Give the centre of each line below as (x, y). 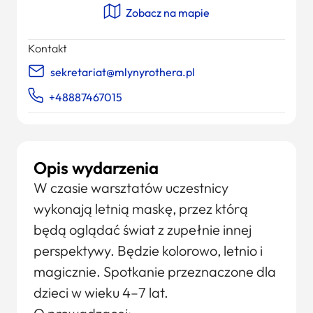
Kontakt (48, 48)
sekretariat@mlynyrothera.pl (123, 72)
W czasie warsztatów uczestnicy (131, 188)
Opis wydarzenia (96, 168)
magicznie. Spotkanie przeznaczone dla (155, 271)
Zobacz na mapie (167, 13)
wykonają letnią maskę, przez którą (141, 209)
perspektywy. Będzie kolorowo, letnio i (148, 250)
